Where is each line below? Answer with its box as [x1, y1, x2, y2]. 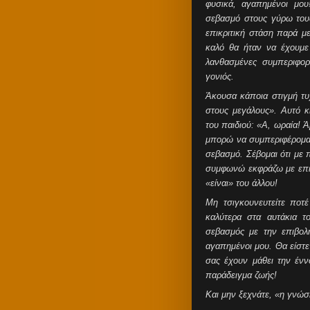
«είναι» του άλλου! [206, 178, 277, 188]
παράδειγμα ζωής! [206, 270, 277, 280]
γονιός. [206, 71, 234, 82]
